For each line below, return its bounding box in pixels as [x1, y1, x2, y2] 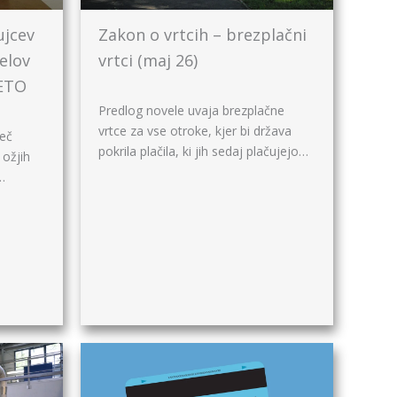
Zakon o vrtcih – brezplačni [98, 23, 307, 45]
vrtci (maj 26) [98, 49, 198, 71]
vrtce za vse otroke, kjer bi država [98, 121, 292, 139]
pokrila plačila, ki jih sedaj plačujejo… [98, 142, 308, 160]
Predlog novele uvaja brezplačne [98, 101, 284, 119]
